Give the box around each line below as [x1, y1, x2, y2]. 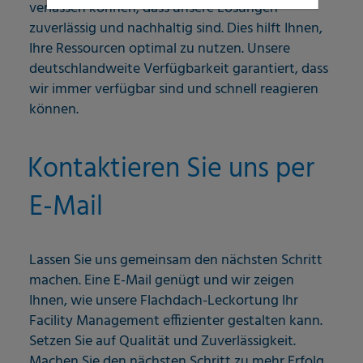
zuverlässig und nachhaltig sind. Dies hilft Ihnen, [29, 17, 322, 41]
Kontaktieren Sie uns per [28, 147, 314, 193]
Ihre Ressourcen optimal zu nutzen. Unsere [29, 37, 290, 62]
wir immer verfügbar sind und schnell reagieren [29, 78, 318, 102]
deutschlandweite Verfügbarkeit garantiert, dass [29, 58, 328, 82]
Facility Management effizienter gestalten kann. [29, 309, 322, 333]
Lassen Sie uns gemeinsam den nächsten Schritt [29, 248, 322, 272]
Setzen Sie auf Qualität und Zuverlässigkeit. [29, 329, 296, 353]
